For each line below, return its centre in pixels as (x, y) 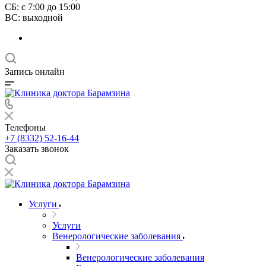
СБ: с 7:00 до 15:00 (42, 7)
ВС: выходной (34, 18)
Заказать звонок (37, 149)
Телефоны (25, 127)
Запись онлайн (35, 72)
